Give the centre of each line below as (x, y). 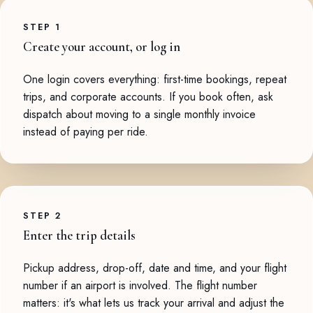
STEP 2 (43, 215)
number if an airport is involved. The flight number (140, 285)
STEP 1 (42, 27)
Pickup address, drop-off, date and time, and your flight (155, 268)
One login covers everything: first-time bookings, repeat (155, 79)
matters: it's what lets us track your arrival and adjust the (154, 303)
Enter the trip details (79, 235)
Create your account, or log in (102, 46)
